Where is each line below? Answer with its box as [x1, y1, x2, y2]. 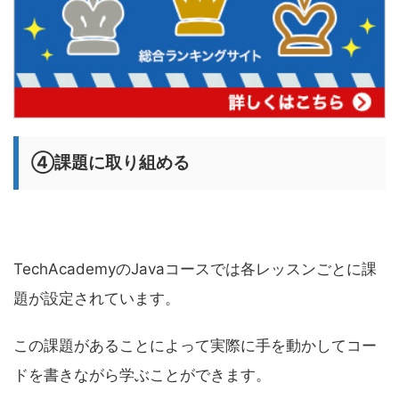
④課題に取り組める [31, 151, 190, 173]
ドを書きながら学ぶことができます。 [13, 365, 271, 384]
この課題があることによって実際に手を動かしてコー [13, 336, 377, 354]
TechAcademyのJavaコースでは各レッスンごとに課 [13, 259, 377, 278]
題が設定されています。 [13, 289, 180, 307]
